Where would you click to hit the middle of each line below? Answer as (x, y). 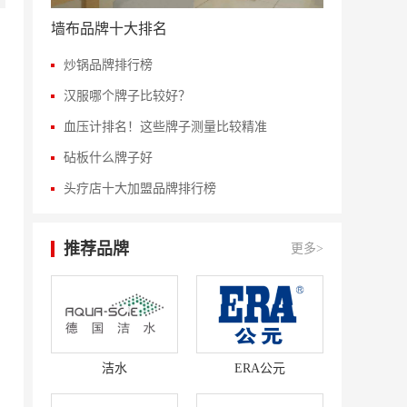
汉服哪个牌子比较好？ (127, 96)
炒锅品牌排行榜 (108, 65)
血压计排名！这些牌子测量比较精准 (165, 127)
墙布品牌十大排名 (109, 29)
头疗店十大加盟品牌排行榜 (140, 189)
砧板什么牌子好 (108, 158)
